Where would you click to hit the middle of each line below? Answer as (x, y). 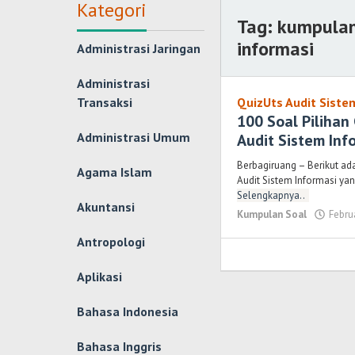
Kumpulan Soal (272, 214)
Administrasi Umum (134, 137)
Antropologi (111, 242)
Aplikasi (99, 277)
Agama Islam (115, 172)
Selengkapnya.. (271, 195)
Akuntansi (106, 207)
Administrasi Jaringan (139, 48)
